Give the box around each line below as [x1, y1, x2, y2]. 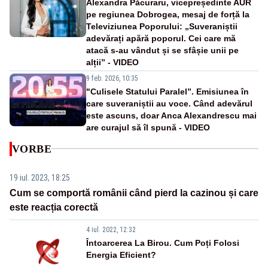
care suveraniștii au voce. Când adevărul [86, 98, 252, 108]
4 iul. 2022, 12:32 [86, 225, 136, 234]
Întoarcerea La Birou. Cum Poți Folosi [86, 237, 239, 248]
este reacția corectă [10, 202, 98, 212]
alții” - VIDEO [86, 57, 139, 67]
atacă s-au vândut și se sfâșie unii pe [86, 45, 239, 55]
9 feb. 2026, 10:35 [86, 74, 138, 83]
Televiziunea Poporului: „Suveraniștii [86, 21, 237, 31]
